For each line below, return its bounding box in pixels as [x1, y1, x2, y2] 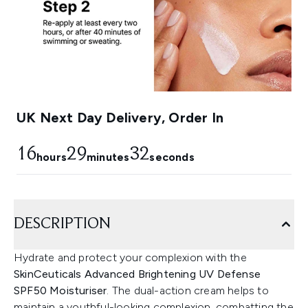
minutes [87, 151, 130, 164]
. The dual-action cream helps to [107, 284, 269, 298]
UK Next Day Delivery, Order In [16, 109, 223, 126]
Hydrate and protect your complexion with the [14, 251, 247, 265]
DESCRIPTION [14, 216, 111, 233]
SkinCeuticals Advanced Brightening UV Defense [14, 267, 261, 281]
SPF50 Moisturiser [14, 284, 107, 298]
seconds [149, 151, 195, 164]
